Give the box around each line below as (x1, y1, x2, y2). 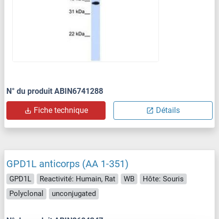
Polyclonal (9, 189, 44, 198)
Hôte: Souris (143, 174, 184, 183)
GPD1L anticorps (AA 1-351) (6, 157, 129, 170)
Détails (156, 105, 180, 115)
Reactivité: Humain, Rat (40, 174, 115, 183)
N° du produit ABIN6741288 (6, 86, 103, 96)
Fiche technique (34, 105, 88, 115)
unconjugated (52, 189, 96, 198)
